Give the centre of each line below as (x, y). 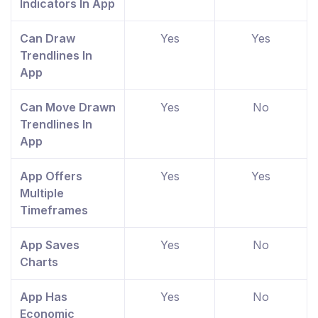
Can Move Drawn (68, 107)
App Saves (50, 245)
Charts (39, 262)
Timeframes (54, 210)
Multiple (42, 193)
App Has (44, 296)
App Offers (51, 176)
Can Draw (48, 38)
